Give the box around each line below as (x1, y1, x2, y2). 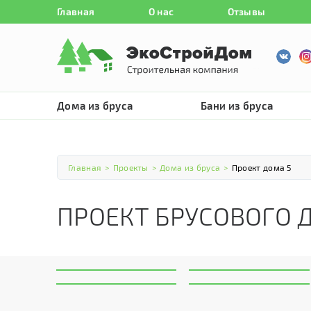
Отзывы (227, 6, 266, 17)
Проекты (112, 162, 149, 172)
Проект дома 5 (231, 162, 292, 172)
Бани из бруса (201, 99, 274, 112)
